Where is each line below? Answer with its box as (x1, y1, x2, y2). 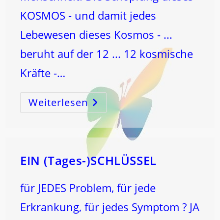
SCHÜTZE (87, 103, 121, 112)
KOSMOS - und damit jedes (20, 8, 157, 23)
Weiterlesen (28, 96, 88, 109)
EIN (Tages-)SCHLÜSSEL (20, 152, 157, 168)
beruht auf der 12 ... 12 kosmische (20, 46, 193, 61)
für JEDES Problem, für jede (20, 180, 156, 195)
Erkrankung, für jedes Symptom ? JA (20, 199, 200, 214)
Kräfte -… (20, 65, 66, 80)
